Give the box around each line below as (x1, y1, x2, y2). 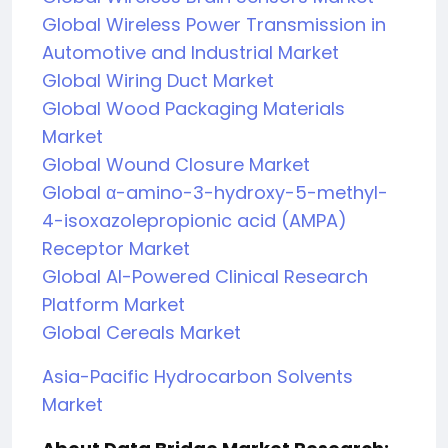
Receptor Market (42, 235, 190, 261)
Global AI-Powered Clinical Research (42, 263, 368, 289)
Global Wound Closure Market (42, 151, 310, 177)
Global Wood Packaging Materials (42, 95, 345, 121)
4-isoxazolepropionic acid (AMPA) (42, 207, 347, 233)
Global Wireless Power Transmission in (42, 11, 386, 37)
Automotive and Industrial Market (42, 39, 339, 65)
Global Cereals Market (42, 319, 241, 345)
